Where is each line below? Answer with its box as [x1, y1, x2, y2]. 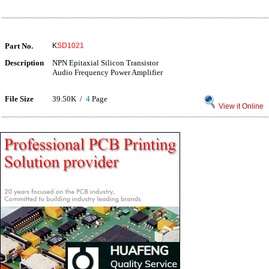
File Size [5, 94, 34, 103]
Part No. [5, 41, 33, 50]
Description [5, 58, 44, 67]
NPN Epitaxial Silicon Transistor [52, 58, 159, 67]
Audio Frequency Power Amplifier [52, 68, 163, 77]
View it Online [217, 102, 264, 110]
